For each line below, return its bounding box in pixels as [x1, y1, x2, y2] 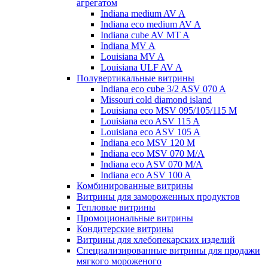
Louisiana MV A [100, 51, 165, 62]
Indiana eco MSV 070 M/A [100, 148, 205, 159]
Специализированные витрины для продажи [77, 245, 260, 255]
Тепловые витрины [77, 202, 156, 212]
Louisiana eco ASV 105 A [100, 127, 200, 137]
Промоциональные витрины [77, 213, 193, 223]
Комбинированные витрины [77, 181, 193, 191]
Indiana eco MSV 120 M [100, 138, 195, 148]
